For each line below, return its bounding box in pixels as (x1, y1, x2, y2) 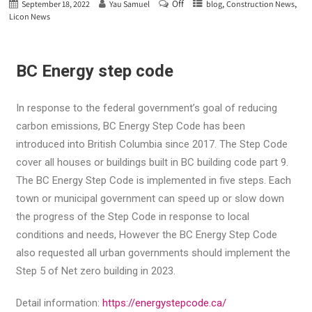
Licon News (9, 11, 51, 22)
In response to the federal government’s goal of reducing (16, 102, 278, 115)
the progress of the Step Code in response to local (16, 210, 250, 224)
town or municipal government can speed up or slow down (16, 192, 285, 205)
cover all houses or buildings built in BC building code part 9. (16, 156, 289, 169)
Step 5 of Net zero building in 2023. (16, 265, 176, 278)
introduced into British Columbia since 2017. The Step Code (16, 138, 288, 151)
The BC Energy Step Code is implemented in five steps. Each (16, 174, 292, 187)
